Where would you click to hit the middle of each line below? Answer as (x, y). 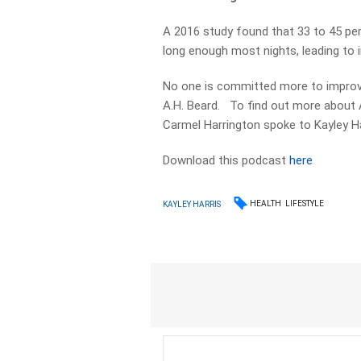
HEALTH (266, 203)
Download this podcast (226, 160)
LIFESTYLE (305, 203)
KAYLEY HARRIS (192, 204)
